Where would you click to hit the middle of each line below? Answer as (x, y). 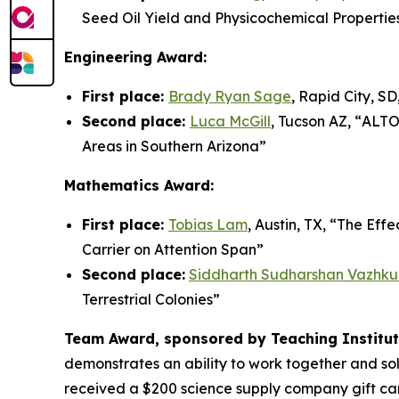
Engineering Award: (135, 57)
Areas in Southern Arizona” (174, 147)
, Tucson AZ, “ (316, 122)
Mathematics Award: (139, 186)
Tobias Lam (208, 225)
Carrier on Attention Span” (173, 250)
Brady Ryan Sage (230, 97)
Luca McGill (230, 122)
